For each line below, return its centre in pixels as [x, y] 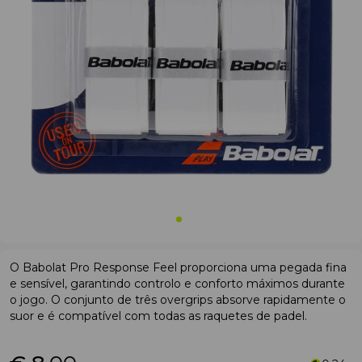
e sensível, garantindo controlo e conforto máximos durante [177, 284]
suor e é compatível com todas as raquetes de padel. [158, 316]
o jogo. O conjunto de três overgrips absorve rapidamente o [178, 300]
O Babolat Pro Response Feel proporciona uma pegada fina [178, 267]
